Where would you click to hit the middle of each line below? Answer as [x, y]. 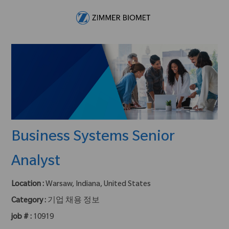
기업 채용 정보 [74, 201]
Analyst [36, 162]
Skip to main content [114, 5]
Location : [28, 185]
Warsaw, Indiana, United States [98, 185]
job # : [22, 217]
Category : [29, 201]
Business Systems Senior [93, 138]
